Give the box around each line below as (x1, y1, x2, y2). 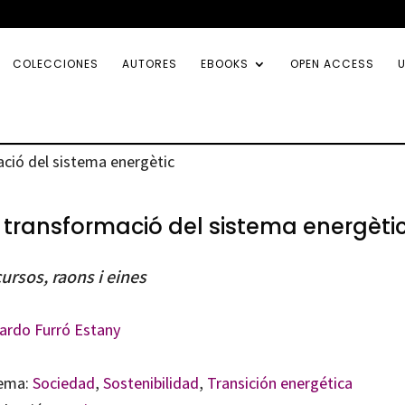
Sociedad (32, 372, 95, 394)
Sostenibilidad (102, 372, 199, 394)
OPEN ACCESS (290, 56, 374, 71)
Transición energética (206, 372, 353, 394)
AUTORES (122, 56, 177, 71)
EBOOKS (201, 56, 249, 71)
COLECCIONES (13, 56, 99, 71)
